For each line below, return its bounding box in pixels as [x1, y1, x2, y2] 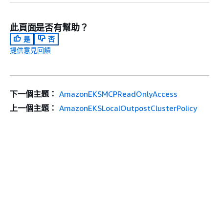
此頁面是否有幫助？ [10, 22, 88, 33]
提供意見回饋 [10, 45, 51, 54]
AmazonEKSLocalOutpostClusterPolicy [59, 103, 197, 113]
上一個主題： [10, 103, 57, 113]
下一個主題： [10, 88, 57, 99]
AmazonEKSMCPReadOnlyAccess [59, 88, 177, 99]
